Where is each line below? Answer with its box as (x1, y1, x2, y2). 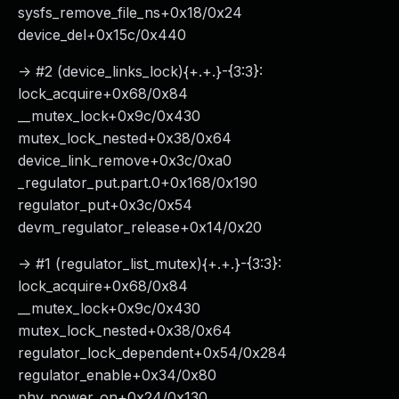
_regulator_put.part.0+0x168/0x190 (18, 174, 289, 191)
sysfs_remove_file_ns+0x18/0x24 (18, 4, 273, 21)
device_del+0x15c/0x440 (18, 26, 186, 44)
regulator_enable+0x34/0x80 (18, 366, 248, 384)
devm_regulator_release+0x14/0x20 (18, 218, 262, 236)
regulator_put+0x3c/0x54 (18, 196, 224, 214)
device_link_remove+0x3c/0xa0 (18, 151, 263, 169)
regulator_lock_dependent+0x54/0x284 (18, 344, 318, 362)
